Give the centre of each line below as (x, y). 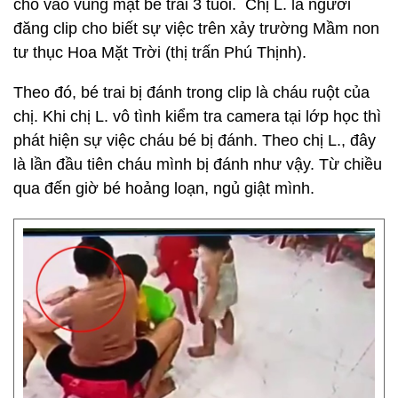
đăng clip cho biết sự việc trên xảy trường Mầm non (196, 28)
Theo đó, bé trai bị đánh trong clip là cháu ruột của (191, 92)
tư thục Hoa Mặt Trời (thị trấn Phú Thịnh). (160, 52)
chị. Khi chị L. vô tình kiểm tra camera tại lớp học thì (197, 116)
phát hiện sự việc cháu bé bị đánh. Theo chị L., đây (195, 140)
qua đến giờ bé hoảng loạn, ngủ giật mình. (164, 188)
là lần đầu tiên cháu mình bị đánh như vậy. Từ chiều (198, 164)
